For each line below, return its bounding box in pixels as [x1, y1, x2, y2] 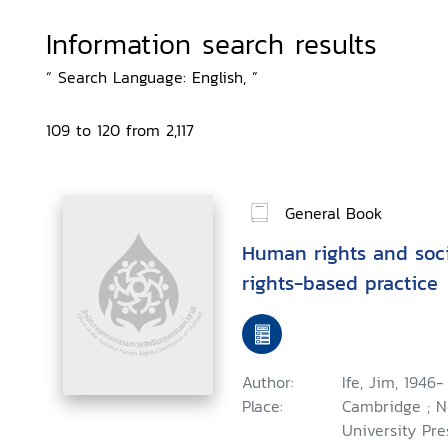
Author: [242, 370, 294, 394]
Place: [242, 394, 283, 418]
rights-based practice [242, 268, 438, 298]
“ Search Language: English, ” [46, 65, 258, 89]
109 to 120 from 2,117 [46, 118, 194, 142]
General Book [285, 200, 382, 225]
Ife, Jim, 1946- [342, 370, 444, 394]
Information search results [46, 23, 377, 65]
